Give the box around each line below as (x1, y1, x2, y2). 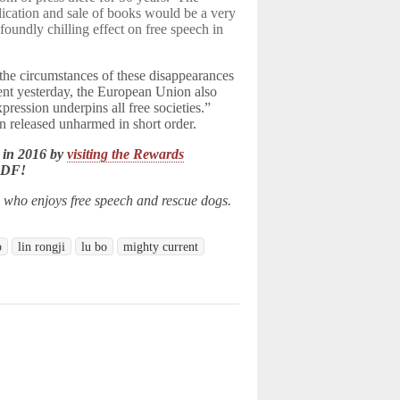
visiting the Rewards (67, 146, 185, 162)
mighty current (123, 239, 199, 254)
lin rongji (18, 239, 66, 254)
